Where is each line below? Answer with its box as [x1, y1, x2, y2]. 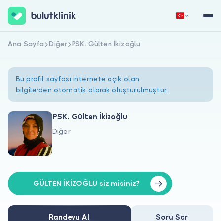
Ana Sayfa [8, 40, 44, 48]
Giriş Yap [145, 43, 179, 52]
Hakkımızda [8, 139, 53, 148]
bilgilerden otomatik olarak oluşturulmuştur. [16, 86, 168, 94]
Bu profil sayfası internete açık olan [16, 75, 139, 83]
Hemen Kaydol [33, 43, 86, 52]
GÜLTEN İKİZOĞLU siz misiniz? [33, 179, 140, 188]
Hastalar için [8, 159, 56, 168]
